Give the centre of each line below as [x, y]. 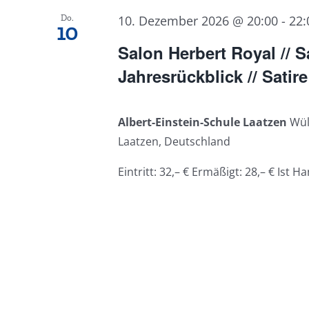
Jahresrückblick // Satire [212, 76]
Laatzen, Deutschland [174, 142]
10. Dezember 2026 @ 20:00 [198, 21]
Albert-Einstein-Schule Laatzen [203, 122]
